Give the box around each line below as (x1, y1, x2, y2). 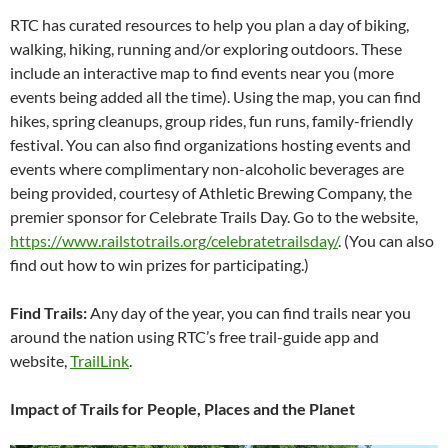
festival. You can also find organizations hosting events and (10, 135, 411, 154)
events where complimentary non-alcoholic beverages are (10, 159, 404, 178)
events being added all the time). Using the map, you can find (10, 87, 421, 106)
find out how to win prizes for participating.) (10, 255, 309, 274)
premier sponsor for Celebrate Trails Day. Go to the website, (10, 207, 418, 226)
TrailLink (70, 351, 129, 370)
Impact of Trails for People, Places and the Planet (10, 399, 355, 418)
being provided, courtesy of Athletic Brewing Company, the (10, 183, 412, 202)
